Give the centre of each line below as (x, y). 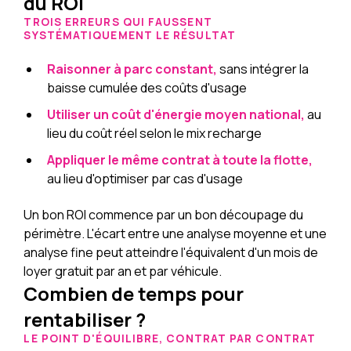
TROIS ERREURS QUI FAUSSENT (118, 22)
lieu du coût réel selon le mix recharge (155, 134)
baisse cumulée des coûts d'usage (147, 88)
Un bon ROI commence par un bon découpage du (164, 215)
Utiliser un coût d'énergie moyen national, (176, 115)
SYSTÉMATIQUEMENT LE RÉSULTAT (130, 36)
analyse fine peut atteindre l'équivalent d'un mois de (171, 253)
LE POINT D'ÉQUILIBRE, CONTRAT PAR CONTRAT (170, 339)
